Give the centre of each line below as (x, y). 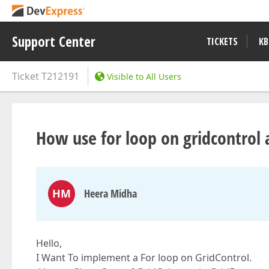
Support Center (54, 41)
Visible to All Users (144, 77)
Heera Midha (110, 193)
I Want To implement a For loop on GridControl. (144, 258)
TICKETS (222, 41)
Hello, (49, 243)
